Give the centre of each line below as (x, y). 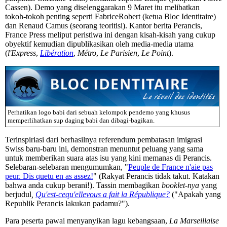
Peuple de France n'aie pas (171, 167)
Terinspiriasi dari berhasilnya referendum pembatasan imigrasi (104, 140)
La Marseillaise (194, 221)
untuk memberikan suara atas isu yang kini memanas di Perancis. (108, 158)
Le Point (155, 53)
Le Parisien (119, 53)
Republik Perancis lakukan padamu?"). (67, 204)
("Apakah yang (195, 195)
